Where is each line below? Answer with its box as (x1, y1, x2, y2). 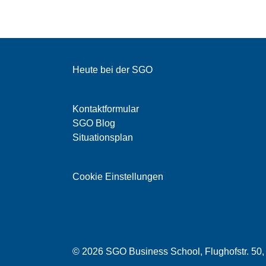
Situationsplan (72, 132, 133, 143)
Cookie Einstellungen (72, 172, 163, 182)
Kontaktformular (72, 104, 139, 115)
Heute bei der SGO (72, 65, 153, 75)
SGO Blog (72, 118, 115, 129)
